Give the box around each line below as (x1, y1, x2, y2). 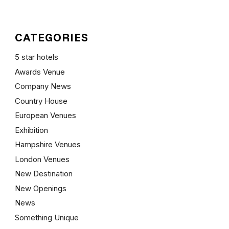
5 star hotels (14, 52, 58, 62)
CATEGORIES (14, 30, 89, 44)
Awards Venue (14, 66, 65, 77)
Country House (14, 96, 67, 106)
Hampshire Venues (14, 140, 81, 149)
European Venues (14, 110, 76, 120)
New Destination (14, 169, 73, 178)
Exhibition (14, 125, 48, 135)
